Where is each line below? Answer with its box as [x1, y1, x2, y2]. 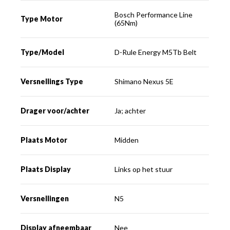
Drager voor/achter [21, 106, 90, 115]
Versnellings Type [21, 76, 84, 86]
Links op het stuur [114, 164, 173, 174]
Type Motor [21, 14, 63, 23]
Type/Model [21, 47, 65, 56]
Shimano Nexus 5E [114, 76, 174, 86]
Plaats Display [21, 164, 71, 174]
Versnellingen [21, 194, 69, 203]
